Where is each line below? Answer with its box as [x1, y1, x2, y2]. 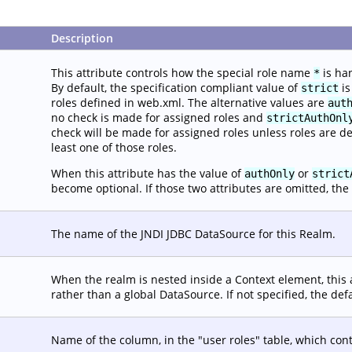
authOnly [244, 167, 295, 180]
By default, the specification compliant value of [51, 80, 301, 95]
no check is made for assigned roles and [51, 110, 266, 125]
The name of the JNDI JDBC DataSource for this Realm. [51, 226, 335, 241]
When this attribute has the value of [51, 166, 244, 181]
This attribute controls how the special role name [51, 65, 313, 80]
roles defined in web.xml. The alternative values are [51, 95, 328, 110]
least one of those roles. [51, 140, 177, 155]
